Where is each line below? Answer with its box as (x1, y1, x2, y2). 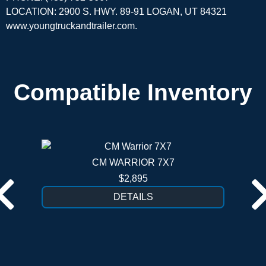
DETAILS (113, 192, 153, 202)
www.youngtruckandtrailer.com (6, 21, 135, 31)
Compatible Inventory (14, 79, 252, 106)
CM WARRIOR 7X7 (91, 157, 175, 168)
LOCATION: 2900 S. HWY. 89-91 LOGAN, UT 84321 (6, 7, 227, 17)
